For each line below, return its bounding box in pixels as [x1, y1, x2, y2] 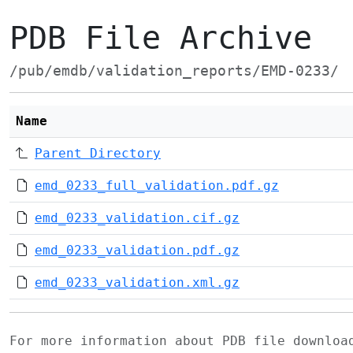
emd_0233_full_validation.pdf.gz [35, 178, 279, 193]
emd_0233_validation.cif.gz [35, 210, 240, 225]
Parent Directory [35, 146, 161, 161]
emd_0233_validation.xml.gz [35, 275, 240, 290]
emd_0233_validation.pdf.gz [35, 243, 240, 258]
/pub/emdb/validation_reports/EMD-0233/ [9, 63, 339, 79]
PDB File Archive [9, 20, 312, 56]
